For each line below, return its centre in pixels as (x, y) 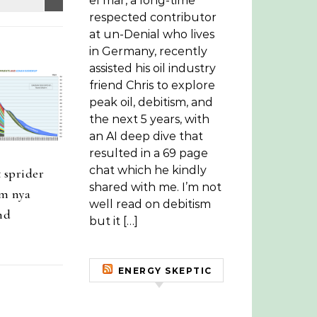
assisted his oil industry (152, 68)
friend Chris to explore (152, 85)
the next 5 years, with (149, 119)
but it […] (114, 221)
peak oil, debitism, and (151, 102)
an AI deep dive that (146, 136)
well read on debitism (150, 204)
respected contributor (153, 17)
